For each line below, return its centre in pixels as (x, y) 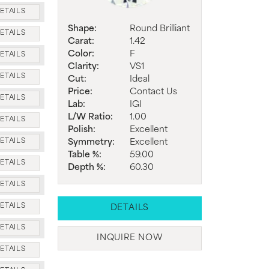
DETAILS (130, 208)
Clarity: (83, 67)
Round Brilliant (160, 29)
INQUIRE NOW (130, 238)
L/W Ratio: (90, 117)
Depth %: (87, 168)
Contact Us (153, 92)
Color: (81, 54)
